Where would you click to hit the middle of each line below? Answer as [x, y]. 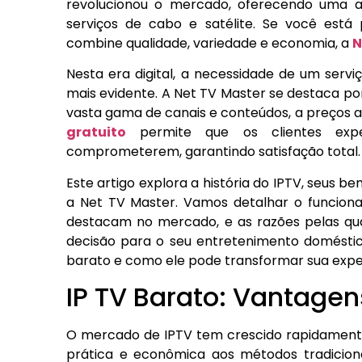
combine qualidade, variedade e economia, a [209, 43]
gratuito [96, 133]
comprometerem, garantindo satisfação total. [213, 152]
